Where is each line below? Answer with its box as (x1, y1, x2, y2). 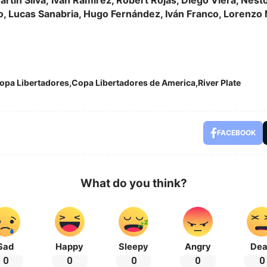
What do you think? (80, 176, 187, 190)
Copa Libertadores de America (72, 77, 195, 88)
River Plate (198, 77, 241, 88)
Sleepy (119, 241, 148, 252)
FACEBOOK (217, 128, 256, 137)
